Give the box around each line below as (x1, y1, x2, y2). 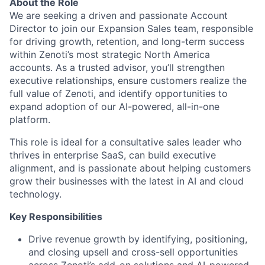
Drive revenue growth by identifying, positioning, (28, 233, 247, 245)
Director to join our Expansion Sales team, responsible (9, 22, 253, 34)
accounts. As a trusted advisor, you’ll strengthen (9, 62, 225, 73)
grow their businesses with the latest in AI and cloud (9, 175, 244, 187)
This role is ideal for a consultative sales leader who (9, 136, 242, 148)
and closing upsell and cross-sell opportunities (28, 246, 238, 258)
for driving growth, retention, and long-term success (9, 35, 244, 47)
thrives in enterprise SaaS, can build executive (9, 149, 216, 161)
